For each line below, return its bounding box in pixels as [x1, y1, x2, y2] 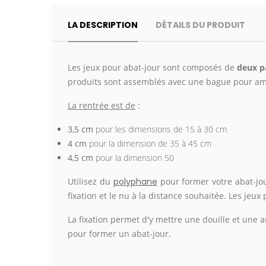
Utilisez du [68, 176, 113, 187]
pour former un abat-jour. [68, 228, 171, 239]
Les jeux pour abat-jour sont [68, 62, 182, 73]
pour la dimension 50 [93, 152, 174, 163]
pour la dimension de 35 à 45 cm [87, 138, 214, 149]
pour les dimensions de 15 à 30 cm [93, 123, 229, 135]
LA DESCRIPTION [68, 19, 138, 31]
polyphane [113, 176, 157, 188]
